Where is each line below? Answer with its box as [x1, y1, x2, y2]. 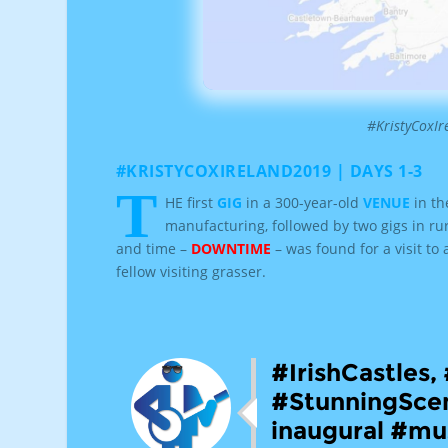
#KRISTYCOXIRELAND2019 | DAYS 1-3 [115, 160, 423, 183]
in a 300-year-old [241, 193, 363, 213]
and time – [115, 239, 191, 259]
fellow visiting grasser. [115, 262, 266, 282]
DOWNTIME [190, 239, 271, 259]
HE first [164, 193, 217, 213]
